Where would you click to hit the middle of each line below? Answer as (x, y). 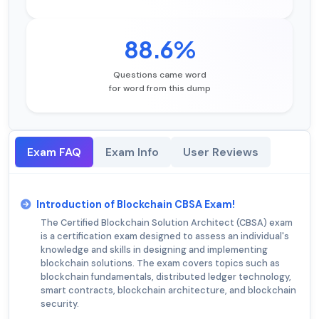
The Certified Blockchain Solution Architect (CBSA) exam (167, 223)
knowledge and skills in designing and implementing (154, 250)
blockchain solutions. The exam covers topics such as (160, 263)
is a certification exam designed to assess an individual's (165, 236)
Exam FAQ (54, 152)
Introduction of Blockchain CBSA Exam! (136, 205)
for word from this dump (159, 89)
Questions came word (159, 75)
